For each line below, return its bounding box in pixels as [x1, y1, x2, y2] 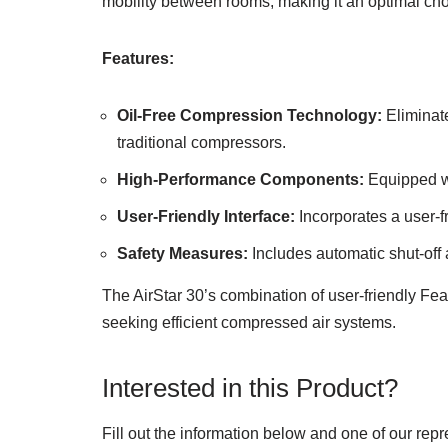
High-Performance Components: [117, 171, 364, 188]
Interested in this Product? [102, 373, 398, 403]
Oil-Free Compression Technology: [117, 107, 382, 124]
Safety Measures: [117, 245, 248, 262]
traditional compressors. [117, 134, 286, 151]
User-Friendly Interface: [117, 208, 295, 225]
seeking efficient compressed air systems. [102, 314, 396, 331]
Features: [102, 50, 174, 67]
